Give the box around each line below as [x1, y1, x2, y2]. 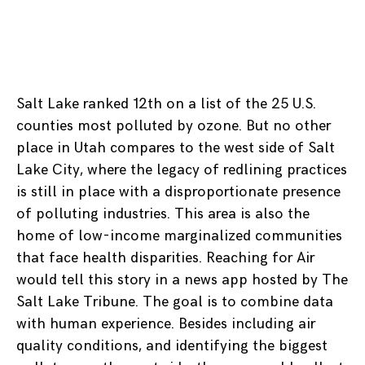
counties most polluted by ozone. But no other [16, 117, 331, 135]
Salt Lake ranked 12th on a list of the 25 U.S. [16, 95, 316, 113]
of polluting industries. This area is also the [16, 205, 310, 223]
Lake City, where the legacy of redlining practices [16, 161, 347, 179]
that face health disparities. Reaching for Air [16, 249, 314, 267]
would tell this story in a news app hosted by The [16, 271, 348, 289]
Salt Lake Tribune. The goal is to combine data [16, 293, 333, 311]
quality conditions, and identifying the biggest [16, 337, 328, 355]
